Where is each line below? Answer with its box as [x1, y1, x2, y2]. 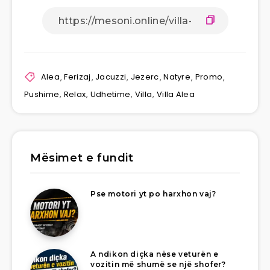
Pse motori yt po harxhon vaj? [90, 189, 216, 198]
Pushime [24, 88, 60, 100]
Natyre [163, 71, 191, 83]
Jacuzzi [95, 71, 127, 83]
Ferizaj [64, 71, 91, 83]
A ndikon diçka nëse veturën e [90, 249, 219, 259]
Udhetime [90, 88, 131, 100]
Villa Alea [156, 88, 195, 100]
